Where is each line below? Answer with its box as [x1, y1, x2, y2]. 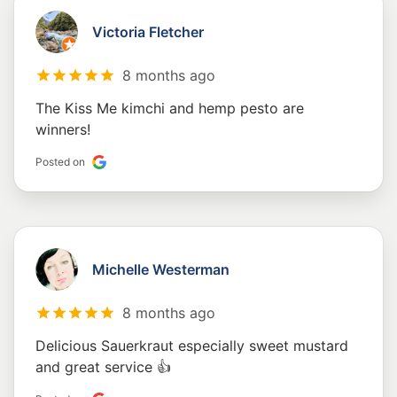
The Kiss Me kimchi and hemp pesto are [35, 99, 304, 118]
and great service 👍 [35, 358, 171, 377]
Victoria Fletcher [92, 23, 204, 42]
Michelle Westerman [92, 261, 230, 279]
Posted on [35, 155, 85, 169]
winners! [35, 121, 90, 139]
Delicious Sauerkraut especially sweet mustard [35, 337, 348, 355]
